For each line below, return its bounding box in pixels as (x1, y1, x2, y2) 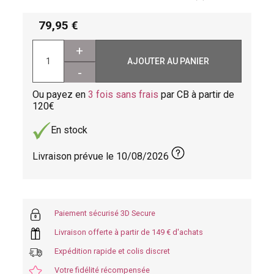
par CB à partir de (158, 88, 235, 100)
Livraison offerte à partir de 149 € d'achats (54, 227, 204, 237)
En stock (51, 124, 88, 136)
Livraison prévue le (32, 150, 117, 162)
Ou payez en (32, 88, 89, 100)
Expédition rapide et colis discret (54, 246, 171, 256)
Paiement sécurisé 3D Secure (54, 208, 156, 218)
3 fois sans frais (88, 88, 159, 100)
